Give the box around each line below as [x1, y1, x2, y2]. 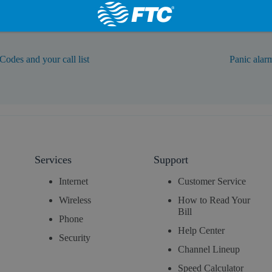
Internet [58, 176, 88, 187]
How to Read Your [178, 195, 251, 206]
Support [154, 154, 189, 166]
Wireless [58, 195, 91, 206]
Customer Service [178, 176, 246, 187]
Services [34, 154, 72, 166]
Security [58, 233, 90, 243]
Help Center [178, 225, 225, 236]
